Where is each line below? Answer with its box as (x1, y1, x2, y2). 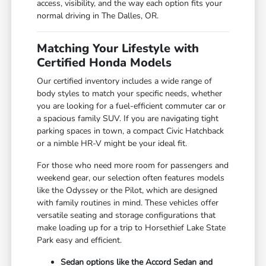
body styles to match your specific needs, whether (37, 87, 223, 99)
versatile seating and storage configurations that (37, 209, 216, 221)
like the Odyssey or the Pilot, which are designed (37, 184, 218, 196)
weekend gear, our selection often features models (37, 172, 225, 183)
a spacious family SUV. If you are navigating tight (37, 112, 219, 124)
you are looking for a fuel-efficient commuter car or (37, 100, 226, 112)
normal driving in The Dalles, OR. (37, 9, 159, 21)
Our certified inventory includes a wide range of (37, 75, 213, 87)
